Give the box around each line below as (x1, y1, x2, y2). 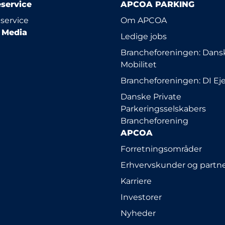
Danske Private (121, 92, 181, 101)
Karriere (121, 176, 152, 186)
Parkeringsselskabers (121, 104, 206, 114)
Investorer (121, 192, 162, 202)
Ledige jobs (121, 32, 167, 41)
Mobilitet (121, 60, 157, 69)
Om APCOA (121, 16, 167, 25)
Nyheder (121, 208, 156, 218)
